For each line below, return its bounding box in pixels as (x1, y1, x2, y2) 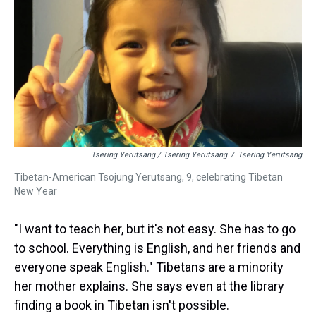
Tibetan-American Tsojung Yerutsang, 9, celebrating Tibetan (14, 171, 283, 183)
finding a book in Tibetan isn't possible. (14, 298, 229, 312)
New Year (14, 186, 57, 197)
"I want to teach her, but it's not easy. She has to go (14, 221, 296, 236)
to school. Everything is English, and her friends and (14, 241, 300, 255)
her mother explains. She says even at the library (14, 279, 284, 293)
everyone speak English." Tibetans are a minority (14, 260, 284, 274)
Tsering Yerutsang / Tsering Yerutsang (91, 150, 227, 159)
